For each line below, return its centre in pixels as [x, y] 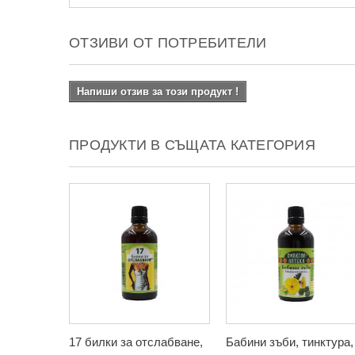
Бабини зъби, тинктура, [290, 342]
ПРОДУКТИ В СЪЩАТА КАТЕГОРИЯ [192, 145]
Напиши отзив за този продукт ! [158, 92]
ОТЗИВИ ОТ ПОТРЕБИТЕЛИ [168, 43]
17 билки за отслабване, [136, 342]
